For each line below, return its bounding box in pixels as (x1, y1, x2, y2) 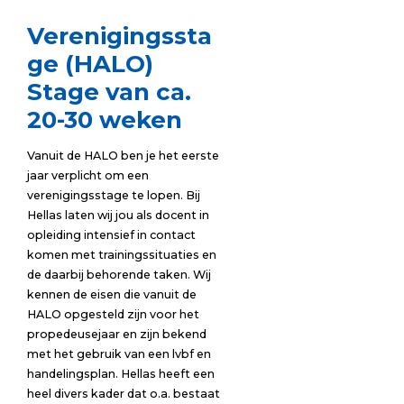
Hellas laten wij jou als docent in (26, 208, 209, 223)
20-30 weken (26, 106, 182, 135)
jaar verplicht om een (26, 169, 149, 183)
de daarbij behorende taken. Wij (26, 268, 211, 282)
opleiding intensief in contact (26, 228, 196, 243)
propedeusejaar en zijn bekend (26, 327, 207, 342)
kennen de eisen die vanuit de (26, 288, 197, 302)
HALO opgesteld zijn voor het (26, 308, 199, 322)
